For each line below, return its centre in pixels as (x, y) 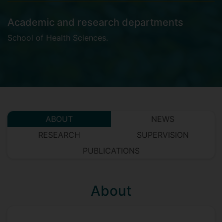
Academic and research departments (95, 22)
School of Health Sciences (57, 38)
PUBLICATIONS (111, 151)
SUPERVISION (163, 135)
